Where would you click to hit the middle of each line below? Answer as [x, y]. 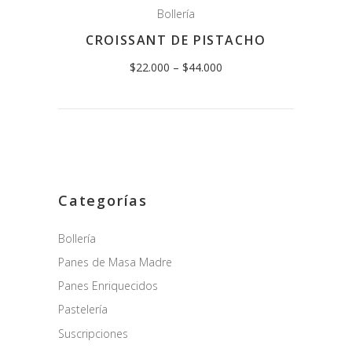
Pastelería [83, 309]
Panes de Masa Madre [115, 262]
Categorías [103, 200]
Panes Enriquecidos [108, 286]
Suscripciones [93, 334]
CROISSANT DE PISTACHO [176, 40]
